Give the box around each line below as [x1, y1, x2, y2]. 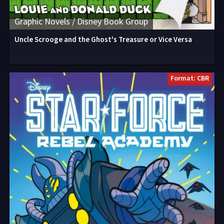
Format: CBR [170, 73, 209, 82]
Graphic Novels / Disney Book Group [14, 15, 148, 27]
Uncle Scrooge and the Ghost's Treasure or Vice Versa [14, 34, 192, 44]
